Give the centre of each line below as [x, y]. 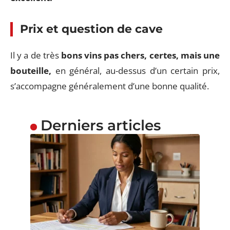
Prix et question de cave [91, 29]
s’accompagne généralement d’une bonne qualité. [110, 86]
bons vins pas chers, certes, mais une [140, 55]
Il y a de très [36, 55]
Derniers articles [100, 125]
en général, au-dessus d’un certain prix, [136, 71]
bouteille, [31, 71]
